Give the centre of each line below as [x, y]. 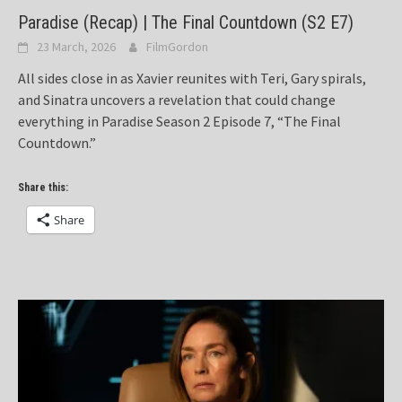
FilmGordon [177, 47]
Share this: [43, 188]
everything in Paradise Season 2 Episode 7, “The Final [179, 122]
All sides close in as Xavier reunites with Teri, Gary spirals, [192, 79]
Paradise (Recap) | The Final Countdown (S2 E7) [186, 23]
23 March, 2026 [76, 47]
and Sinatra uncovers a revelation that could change [177, 100]
